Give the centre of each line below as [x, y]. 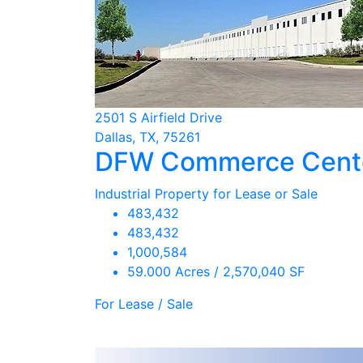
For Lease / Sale [144, 304]
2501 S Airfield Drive [158, 117]
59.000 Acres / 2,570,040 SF [216, 271]
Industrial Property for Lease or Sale [206, 194]
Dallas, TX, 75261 [147, 137]
